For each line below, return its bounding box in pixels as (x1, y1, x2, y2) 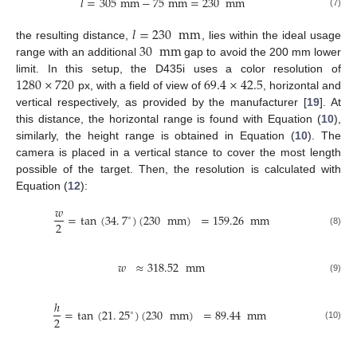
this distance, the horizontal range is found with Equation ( (16, 112, 321, 126)
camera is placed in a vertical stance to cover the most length (16, 146, 341, 159)
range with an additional (16, 45, 140, 59)
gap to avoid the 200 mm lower (181, 45, 342, 59)
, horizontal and (262, 79, 341, 92)
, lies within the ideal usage (201, 29, 342, 42)
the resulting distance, (16, 29, 133, 42)
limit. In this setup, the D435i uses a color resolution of (16, 62, 341, 76)
